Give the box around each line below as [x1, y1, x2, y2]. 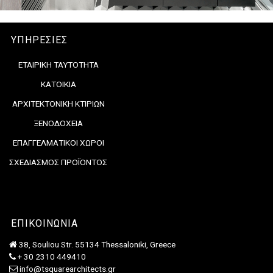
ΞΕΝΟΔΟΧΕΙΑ [34, 118, 83, 129]
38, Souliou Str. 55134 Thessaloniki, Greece [17, 239, 175, 249]
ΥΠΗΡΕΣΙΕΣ [11, 34, 68, 46]
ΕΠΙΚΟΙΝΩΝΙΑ [11, 217, 78, 229]
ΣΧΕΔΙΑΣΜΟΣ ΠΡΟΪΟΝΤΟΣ [9, 157, 107, 168]
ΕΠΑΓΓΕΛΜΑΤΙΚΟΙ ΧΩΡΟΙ [12, 138, 104, 148]
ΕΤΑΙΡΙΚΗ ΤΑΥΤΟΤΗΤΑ [18, 60, 99, 70]
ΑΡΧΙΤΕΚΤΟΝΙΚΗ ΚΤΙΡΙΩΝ [12, 99, 105, 109]
